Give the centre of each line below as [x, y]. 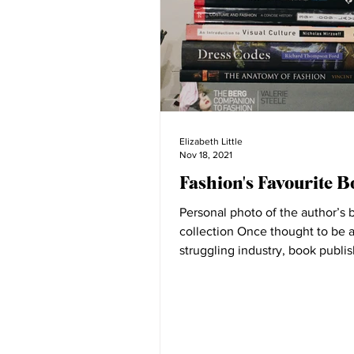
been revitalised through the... [262, 269]
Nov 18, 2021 [206, 154]
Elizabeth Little [211, 141]
